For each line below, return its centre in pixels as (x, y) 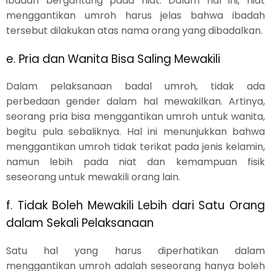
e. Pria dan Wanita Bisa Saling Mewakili (113, 59)
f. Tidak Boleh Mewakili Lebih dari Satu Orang (135, 206)
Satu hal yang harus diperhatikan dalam (135, 250)
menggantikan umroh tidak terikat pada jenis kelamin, (135, 147)
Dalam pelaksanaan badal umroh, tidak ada (135, 87)
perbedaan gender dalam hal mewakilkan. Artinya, (135, 102)
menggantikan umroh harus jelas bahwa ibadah (135, 15)
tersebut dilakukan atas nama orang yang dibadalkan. (134, 30)
